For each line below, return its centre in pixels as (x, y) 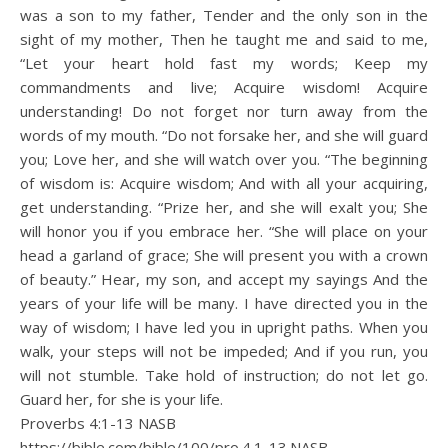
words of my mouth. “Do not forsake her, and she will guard (224, 135)
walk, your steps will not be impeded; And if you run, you (224, 351)
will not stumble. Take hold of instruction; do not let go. (224, 375)
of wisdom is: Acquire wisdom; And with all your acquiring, (224, 183)
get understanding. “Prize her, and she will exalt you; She (224, 207)
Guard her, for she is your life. (121, 399)
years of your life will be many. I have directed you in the (224, 303)
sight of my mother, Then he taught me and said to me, (224, 39)
